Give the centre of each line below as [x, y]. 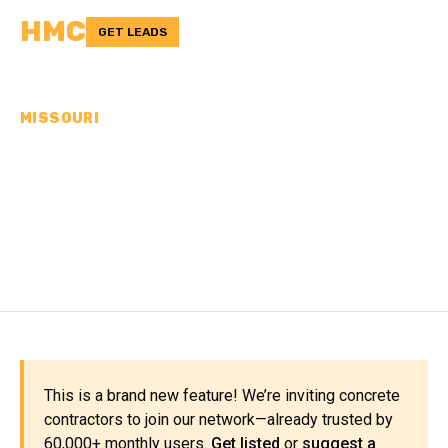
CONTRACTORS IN [163, 194]
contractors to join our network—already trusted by [218, 419]
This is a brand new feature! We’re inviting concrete [222, 395]
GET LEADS [132, 32]
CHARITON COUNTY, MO [207, 229]
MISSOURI [60, 118]
